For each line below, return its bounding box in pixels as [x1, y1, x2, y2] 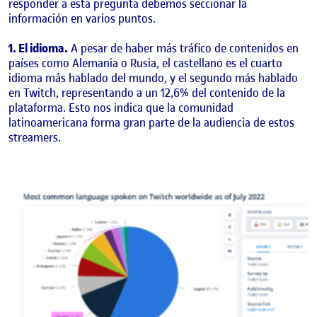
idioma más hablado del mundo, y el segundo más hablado [8, 70, 298, 86]
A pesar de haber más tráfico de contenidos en [68, 40, 299, 57]
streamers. [8, 129, 63, 146]
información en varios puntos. [8, 10, 158, 26]
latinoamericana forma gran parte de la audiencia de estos [8, 115, 294, 131]
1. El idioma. [8, 40, 68, 57]
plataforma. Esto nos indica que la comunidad [8, 100, 234, 116]
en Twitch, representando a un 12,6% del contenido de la [8, 85, 285, 101]
